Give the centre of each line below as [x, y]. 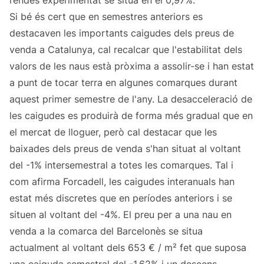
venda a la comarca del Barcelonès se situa [106, 231]
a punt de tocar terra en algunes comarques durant [123, 83]
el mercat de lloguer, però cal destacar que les [113, 132]
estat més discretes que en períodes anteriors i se [121, 198]
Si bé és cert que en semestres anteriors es [106, 17]
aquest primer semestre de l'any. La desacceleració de [131, 99]
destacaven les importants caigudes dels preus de [122, 33]
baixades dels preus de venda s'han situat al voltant [125, 149]
